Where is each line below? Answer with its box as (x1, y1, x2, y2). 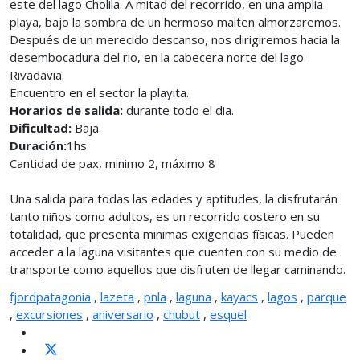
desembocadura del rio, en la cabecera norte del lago (10, 49, 304, 65)
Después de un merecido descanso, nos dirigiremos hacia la (10, 31, 340, 47)
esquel (210, 306, 247, 322)
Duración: (10, 137, 67, 153)
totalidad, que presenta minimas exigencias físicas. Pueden (10, 226, 334, 242)
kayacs (221, 288, 258, 305)
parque (307, 288, 346, 305)
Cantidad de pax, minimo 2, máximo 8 (10, 155, 215, 171)
